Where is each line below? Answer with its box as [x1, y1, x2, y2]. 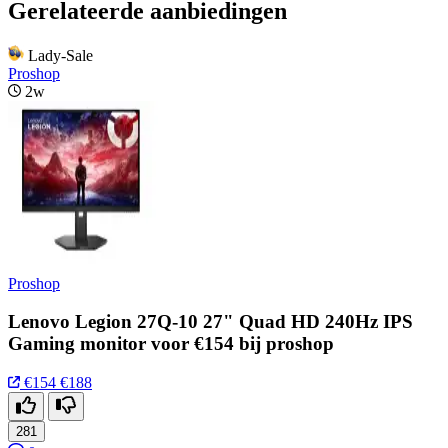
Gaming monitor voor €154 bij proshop [8, 333, 334, 355]
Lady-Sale [28, 46, 93, 64]
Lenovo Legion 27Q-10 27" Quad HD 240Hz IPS [8, 311, 413, 333]
